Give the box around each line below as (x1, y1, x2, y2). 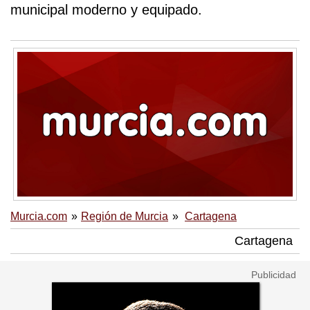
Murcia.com (10, 210, 67, 222)
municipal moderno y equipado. (10, 2, 202, 18)
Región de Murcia (81, 210, 168, 222)
